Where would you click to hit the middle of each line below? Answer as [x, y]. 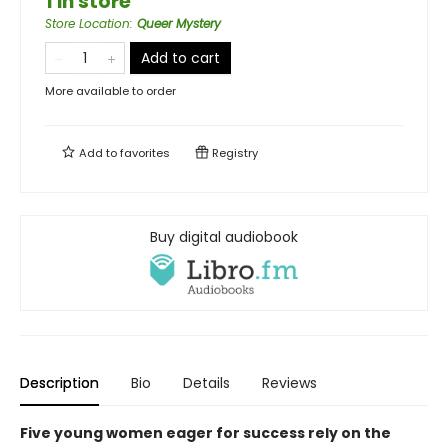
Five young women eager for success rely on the [205, 433]
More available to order [110, 91]
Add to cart [180, 58]
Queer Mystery [179, 24]
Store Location [87, 24]
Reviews [289, 383]
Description [59, 383]
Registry [233, 153]
